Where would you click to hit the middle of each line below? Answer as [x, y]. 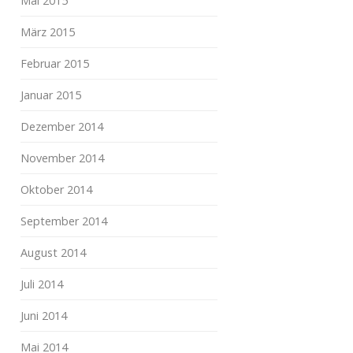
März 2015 [48, 32]
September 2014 [64, 221]
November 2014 [62, 158]
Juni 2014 [44, 316]
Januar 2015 [51, 95]
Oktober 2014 [56, 190]
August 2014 [53, 253]
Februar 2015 [55, 63]
